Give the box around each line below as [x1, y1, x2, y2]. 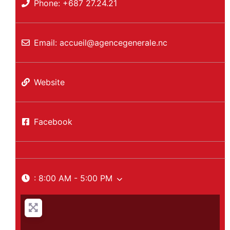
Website [33, 77, 65, 88]
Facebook [33, 117, 72, 127]
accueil [59, 37, 87, 48]
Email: [33, 37, 60, 48]
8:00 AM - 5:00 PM [38, 173, 112, 184]
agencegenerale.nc [94, 37, 167, 48]
